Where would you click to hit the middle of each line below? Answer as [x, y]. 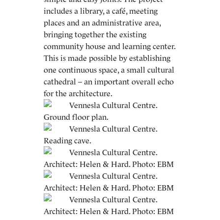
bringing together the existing [95, 34]
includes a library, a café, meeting [101, 11]
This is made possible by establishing [107, 58]
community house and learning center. [110, 46]
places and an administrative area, [102, 23]
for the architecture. [78, 93]
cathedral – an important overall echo [109, 82]
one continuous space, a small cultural [109, 70]
